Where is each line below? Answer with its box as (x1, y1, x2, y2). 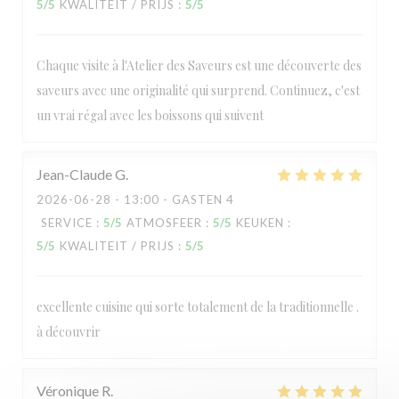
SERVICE (41, 216, 93, 230)
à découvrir (37, 323, 101, 340)
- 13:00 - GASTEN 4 (111, 192, 234, 207)
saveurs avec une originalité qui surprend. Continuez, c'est (37, 82, 360, 99)
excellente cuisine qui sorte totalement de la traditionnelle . (37, 298, 359, 315)
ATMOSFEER (126, 216, 202, 230)
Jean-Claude (37, 166, 112, 183)
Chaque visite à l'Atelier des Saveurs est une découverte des (37, 57, 362, 74)
